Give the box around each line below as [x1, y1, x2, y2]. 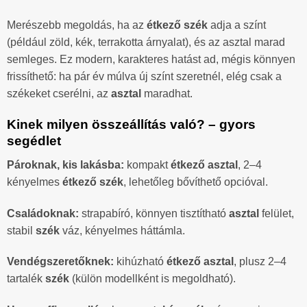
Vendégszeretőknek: [7, 256, 114, 268]
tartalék [7, 273, 45, 285]
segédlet [7, 134, 61, 149]
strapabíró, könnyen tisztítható [79, 207, 229, 219]
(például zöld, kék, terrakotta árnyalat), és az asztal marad [7, 36, 285, 49]
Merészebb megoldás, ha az [7, 19, 147, 32]
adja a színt [208, 19, 266, 32]
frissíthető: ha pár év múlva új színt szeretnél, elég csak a [7, 71, 282, 83]
